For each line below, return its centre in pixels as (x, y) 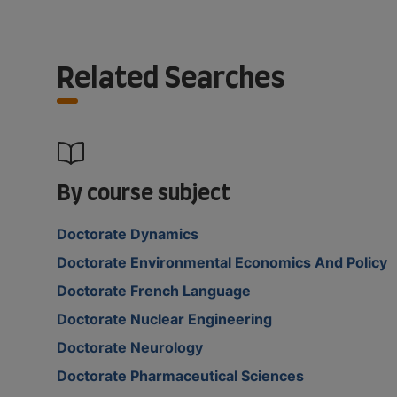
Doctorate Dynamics (128, 234)
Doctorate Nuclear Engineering (164, 319)
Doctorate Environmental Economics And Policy (222, 262)
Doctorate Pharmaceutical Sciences (180, 375)
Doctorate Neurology (130, 347)
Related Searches (171, 76)
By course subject (144, 191)
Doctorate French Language (154, 290)
